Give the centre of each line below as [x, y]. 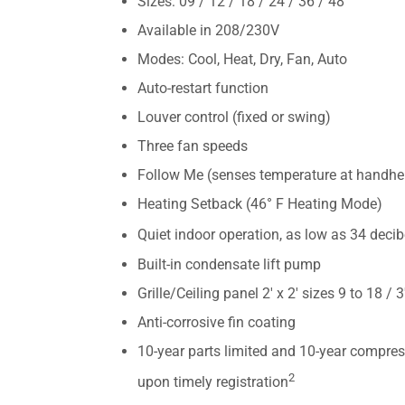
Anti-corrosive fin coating [217, 322]
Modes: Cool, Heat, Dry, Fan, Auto [242, 60]
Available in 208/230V [208, 31]
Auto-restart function [203, 89]
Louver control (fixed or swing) [234, 118]
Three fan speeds [193, 146]
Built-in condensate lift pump [229, 264]
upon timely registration [213, 382]
